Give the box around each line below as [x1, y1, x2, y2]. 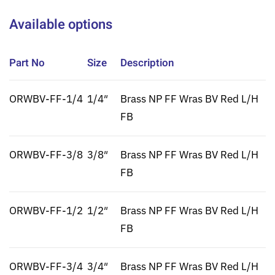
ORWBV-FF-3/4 [9, 260, 83, 274]
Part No [9, 55, 45, 71]
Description [120, 55, 174, 71]
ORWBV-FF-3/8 [9, 148, 83, 162]
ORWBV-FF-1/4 [9, 92, 83, 106]
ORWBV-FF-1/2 [9, 204, 83, 218]
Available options [9, 15, 112, 35]
